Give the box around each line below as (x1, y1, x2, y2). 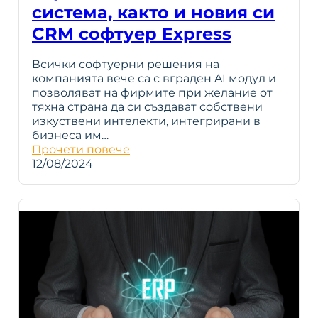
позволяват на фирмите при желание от (32, 86, 273, 100)
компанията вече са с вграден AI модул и (32, 72, 276, 86)
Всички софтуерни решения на (32, 57, 219, 72)
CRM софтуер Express (32, 23, 231, 45)
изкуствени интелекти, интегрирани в (32, 114, 261, 128)
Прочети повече (32, 143, 130, 157)
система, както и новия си (32, 2, 275, 23)
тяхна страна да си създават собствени (32, 100, 263, 114)
